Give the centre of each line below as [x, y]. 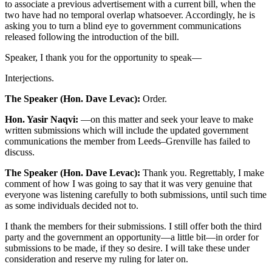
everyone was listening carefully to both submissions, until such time [136, 195]
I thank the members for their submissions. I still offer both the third [133, 226]
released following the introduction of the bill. [92, 37]
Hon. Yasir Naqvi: [42, 120]
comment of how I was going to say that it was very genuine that [128, 184]
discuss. [20, 152]
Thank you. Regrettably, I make [202, 173]
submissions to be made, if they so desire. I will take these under [127, 248]
